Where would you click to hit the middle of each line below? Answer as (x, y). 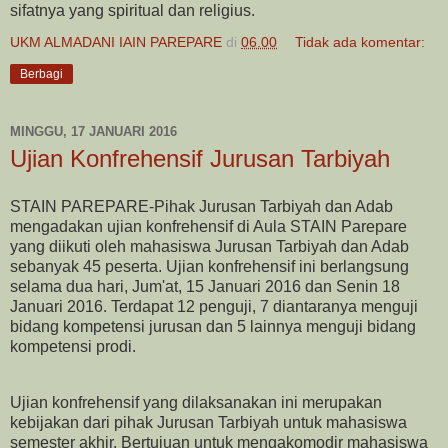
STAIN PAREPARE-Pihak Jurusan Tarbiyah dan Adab (201, 206)
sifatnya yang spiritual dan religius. (132, 11)
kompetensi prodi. (73, 346)
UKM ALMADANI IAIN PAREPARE (116, 42)
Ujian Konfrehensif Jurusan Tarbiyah (200, 159)
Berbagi (41, 74)
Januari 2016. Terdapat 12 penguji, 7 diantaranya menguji (214, 306)
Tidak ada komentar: (360, 42)
